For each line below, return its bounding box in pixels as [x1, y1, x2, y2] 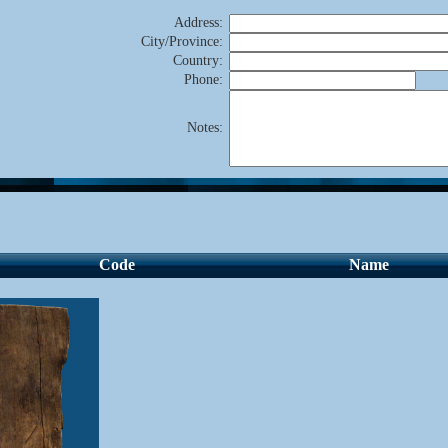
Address [174, 15, 219, 30]
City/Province [141, 34, 219, 49]
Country [173, 53, 219, 68]
